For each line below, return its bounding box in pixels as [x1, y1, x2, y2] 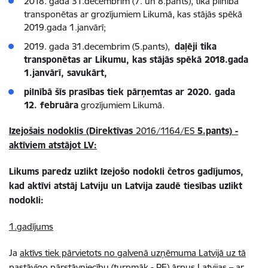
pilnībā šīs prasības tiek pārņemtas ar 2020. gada [24, 86, 235, 98]
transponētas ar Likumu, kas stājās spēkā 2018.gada [24, 54, 248, 65]
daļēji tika [175, 41, 217, 52]
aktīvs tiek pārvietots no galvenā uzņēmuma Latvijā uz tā [20, 247, 246, 258]
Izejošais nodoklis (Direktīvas [9, 125, 136, 136]
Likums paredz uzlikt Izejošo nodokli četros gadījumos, [9, 166, 243, 177]
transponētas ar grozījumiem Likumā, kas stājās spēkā [24, 8, 242, 20]
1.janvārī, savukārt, [24, 67, 107, 78]
